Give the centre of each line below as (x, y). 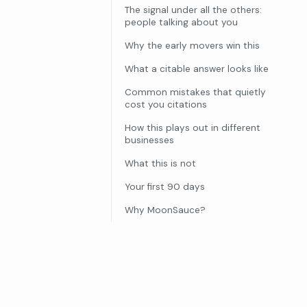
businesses (149, 140)
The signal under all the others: (193, 10)
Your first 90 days (165, 186)
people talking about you (181, 22)
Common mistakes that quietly (195, 92)
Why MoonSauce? (165, 210)
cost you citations (166, 104)
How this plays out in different (193, 127)
